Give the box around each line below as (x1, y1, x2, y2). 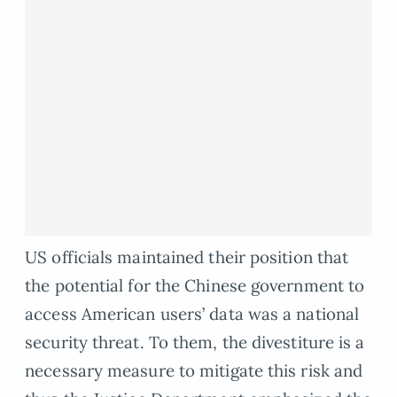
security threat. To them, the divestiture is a (25, 331, 365, 354)
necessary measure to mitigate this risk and (25, 360, 363, 382)
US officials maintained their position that (25, 246, 349, 269)
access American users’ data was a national (25, 303, 360, 325)
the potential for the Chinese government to (25, 275, 365, 297)
